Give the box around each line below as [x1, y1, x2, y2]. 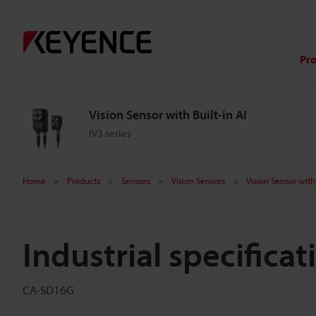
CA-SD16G [23, 282, 74, 297]
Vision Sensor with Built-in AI [89, 107, 247, 123]
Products [67, 175, 100, 186]
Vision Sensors [171, 175, 225, 186]
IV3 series [89, 126, 131, 140]
